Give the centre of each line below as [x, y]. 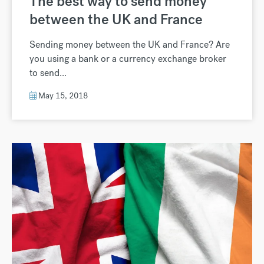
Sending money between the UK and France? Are [130, 44]
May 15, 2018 [62, 95]
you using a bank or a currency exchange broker [128, 58]
